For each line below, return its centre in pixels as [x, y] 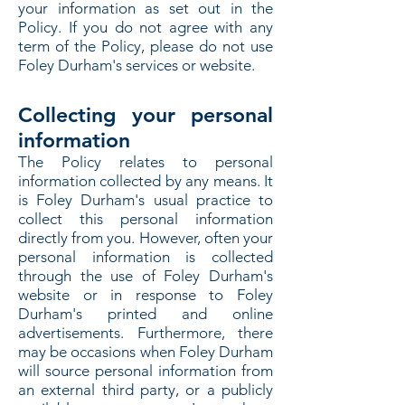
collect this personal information [146, 219]
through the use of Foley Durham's [146, 276]
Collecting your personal [146, 115]
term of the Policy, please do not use [146, 46]
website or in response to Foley [146, 295]
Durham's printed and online [146, 314]
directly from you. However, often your [146, 238]
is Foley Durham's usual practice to [146, 200]
